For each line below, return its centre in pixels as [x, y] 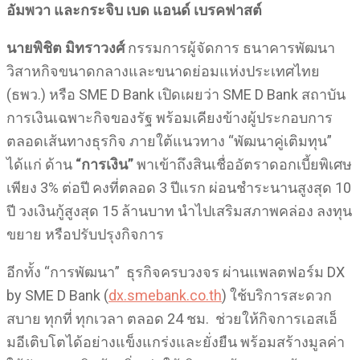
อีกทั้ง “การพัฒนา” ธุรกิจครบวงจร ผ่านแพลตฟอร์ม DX [176, 272]
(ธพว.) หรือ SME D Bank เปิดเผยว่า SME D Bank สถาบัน [176, 94]
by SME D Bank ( [57, 295]
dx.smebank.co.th [165, 295]
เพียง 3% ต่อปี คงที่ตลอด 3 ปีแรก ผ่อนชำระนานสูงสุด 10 [179, 188]
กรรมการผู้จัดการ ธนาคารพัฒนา [230, 48]
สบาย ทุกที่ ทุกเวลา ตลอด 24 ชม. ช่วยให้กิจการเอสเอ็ [172, 319]
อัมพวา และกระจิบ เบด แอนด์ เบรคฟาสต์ [134, 10]
